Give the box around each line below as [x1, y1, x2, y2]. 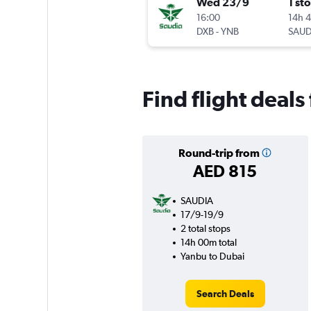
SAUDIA [180, 195, 213, 207]
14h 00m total [180, 237, 237, 249]
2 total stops [180, 223, 230, 235]
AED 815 [193, 161, 257, 181]
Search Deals [196, 288, 254, 300]
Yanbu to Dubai [180, 251, 244, 262]
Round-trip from [178, 146, 260, 160]
